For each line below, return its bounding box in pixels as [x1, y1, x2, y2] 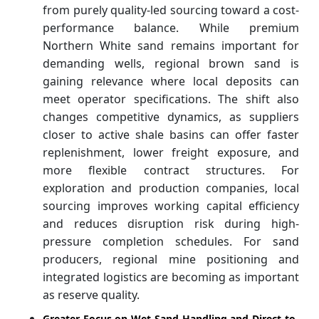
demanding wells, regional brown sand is [43, 56, 299, 72]
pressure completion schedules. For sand [43, 234, 299, 250]
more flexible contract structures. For [43, 162, 299, 179]
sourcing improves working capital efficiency [43, 198, 299, 214]
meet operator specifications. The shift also [43, 91, 299, 108]
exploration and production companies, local [43, 180, 299, 197]
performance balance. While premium [43, 20, 299, 36]
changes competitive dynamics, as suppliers [43, 109, 299, 125]
